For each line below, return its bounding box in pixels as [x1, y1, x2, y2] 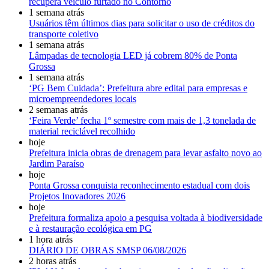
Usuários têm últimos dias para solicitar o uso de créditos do [29, 18, 255, 29]
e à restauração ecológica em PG [29, 223, 152, 234]
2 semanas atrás [29, 104, 88, 115]
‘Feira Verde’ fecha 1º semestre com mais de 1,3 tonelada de [29, 115, 256, 126]
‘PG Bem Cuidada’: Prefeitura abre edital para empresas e [29, 83, 247, 94]
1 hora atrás [29, 234, 73, 245]
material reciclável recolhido [29, 126, 135, 137]
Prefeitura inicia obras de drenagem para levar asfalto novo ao [29, 148, 262, 159]
